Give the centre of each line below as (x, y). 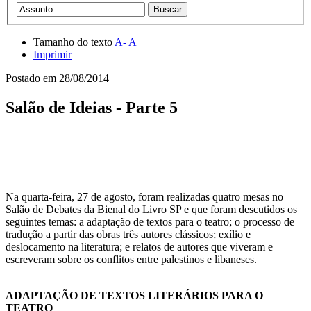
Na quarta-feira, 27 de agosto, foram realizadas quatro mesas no (144, 196)
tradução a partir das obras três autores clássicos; (112, 234)
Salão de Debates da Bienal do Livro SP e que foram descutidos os (151, 209)
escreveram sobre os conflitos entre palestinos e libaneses (130, 259)
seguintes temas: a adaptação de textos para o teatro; (120, 221)
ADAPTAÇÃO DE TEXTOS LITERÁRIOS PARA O (134, 295)
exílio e (235, 234)
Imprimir (52, 54)
